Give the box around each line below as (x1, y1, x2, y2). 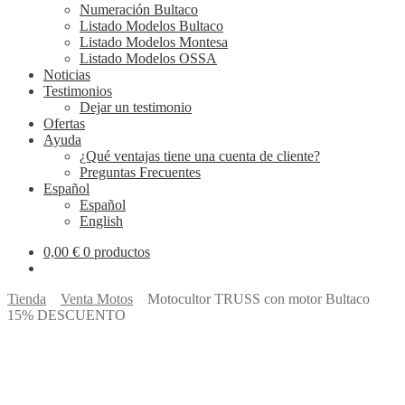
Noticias (43, 67, 90, 82)
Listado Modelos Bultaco (80, 18, 223, 33)
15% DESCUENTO (7, 307, 126, 323)
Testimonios (43, 83, 112, 99)
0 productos (83, 244, 150, 259)
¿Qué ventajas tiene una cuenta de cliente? (80, 148, 320, 164)
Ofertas (43, 116, 85, 131)
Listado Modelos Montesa (80, 34, 228, 50)
